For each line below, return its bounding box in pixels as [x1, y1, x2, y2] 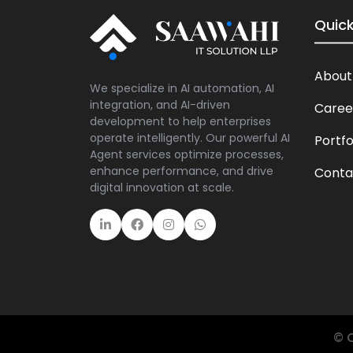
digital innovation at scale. [90, 180, 234, 195]
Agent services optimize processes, [90, 147, 284, 162]
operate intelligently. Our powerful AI [90, 130, 290, 146]
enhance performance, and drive [90, 163, 273, 179]
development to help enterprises [90, 113, 271, 129]
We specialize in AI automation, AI [90, 80, 274, 96]
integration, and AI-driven [90, 97, 230, 113]
